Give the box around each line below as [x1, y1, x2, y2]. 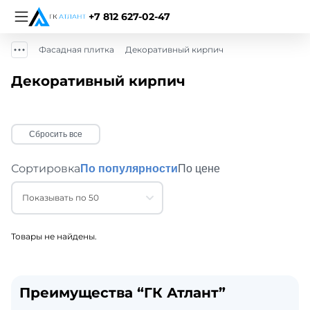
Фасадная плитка [39, 44, 114, 55]
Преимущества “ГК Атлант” [19, 284, 226, 301]
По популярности [80, 163, 178, 174]
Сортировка [11, 162, 80, 175]
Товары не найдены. [11, 231, 97, 241]
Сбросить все [29, 129, 82, 139]
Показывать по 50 [22, 192, 99, 203]
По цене [178, 163, 220, 174]
